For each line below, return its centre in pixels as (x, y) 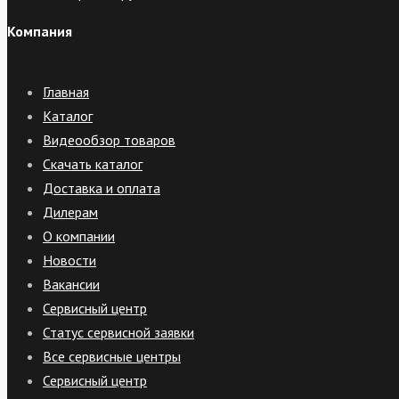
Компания (40, 32)
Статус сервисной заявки (118, 333)
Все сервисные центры (112, 357)
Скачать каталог (93, 164)
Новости (69, 261)
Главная (66, 92)
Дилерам (70, 212)
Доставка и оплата (102, 188)
